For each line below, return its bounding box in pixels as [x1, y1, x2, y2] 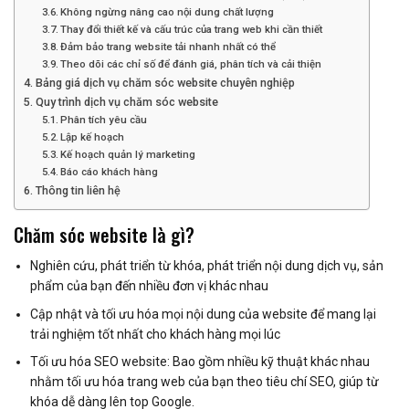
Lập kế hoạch [60, 131, 125, 144]
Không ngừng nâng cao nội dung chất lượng [60, 5, 275, 19]
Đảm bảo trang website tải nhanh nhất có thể [60, 40, 277, 54]
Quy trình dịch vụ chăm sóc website [35, 95, 218, 110]
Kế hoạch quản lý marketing [60, 148, 196, 162]
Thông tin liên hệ [35, 184, 121, 198]
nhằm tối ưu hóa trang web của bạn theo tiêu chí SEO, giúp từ [30, 373, 380, 389]
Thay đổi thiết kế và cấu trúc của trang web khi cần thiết [60, 23, 323, 37]
